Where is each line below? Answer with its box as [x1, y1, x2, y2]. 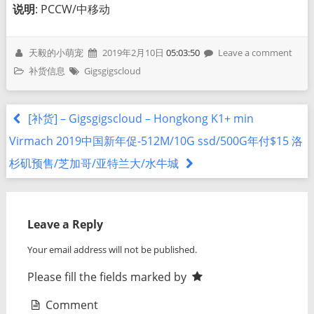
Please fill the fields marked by [27, 268, 189, 285]
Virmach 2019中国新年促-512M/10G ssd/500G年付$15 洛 [9, 133, 303, 149]
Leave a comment [218, 46, 293, 59]
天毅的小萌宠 [29, 46, 84, 59]
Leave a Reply [27, 216, 103, 232]
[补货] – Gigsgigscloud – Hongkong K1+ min [25, 111, 254, 127]
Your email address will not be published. [27, 243, 197, 256]
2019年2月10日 [102, 46, 164, 59]
